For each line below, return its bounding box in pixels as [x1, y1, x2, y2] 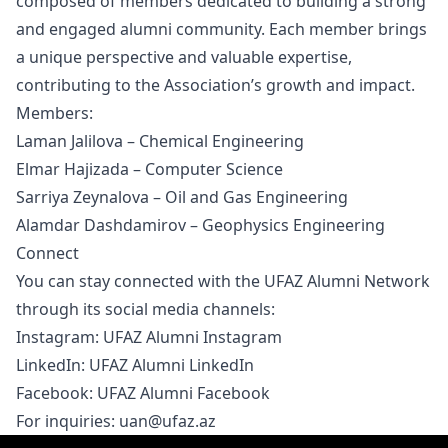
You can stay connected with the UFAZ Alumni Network [16, 270, 430, 292]
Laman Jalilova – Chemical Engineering [16, 130, 304, 152]
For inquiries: [16, 410, 119, 432]
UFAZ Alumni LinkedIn [89, 354, 254, 376]
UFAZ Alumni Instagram [103, 326, 282, 348]
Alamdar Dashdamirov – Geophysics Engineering [16, 214, 385, 236]
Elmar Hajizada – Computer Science [16, 158, 283, 180]
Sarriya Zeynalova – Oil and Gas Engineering [16, 186, 348, 208]
